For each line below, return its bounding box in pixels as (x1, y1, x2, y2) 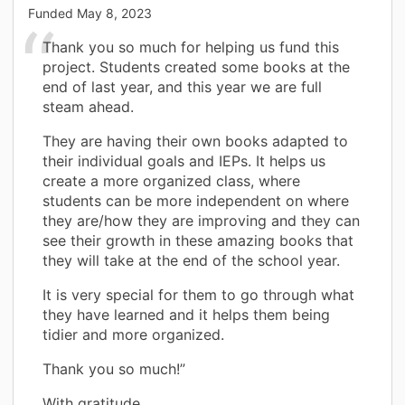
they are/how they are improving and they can (42, 211, 360, 230)
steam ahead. (42, 97, 134, 116)
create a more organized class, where (42, 171, 300, 190)
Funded (28, 5, 77, 21)
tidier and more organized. (42, 325, 224, 344)
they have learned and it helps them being (42, 305, 330, 324)
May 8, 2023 (77, 5, 152, 21)
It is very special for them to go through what (42, 285, 354, 304)
